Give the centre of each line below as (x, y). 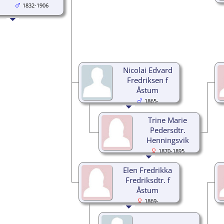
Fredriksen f (147, 80)
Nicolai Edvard (147, 70)
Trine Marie (167, 120)
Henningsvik (167, 140)
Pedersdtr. (167, 130)
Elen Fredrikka (147, 170)
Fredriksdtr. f (147, 180)
